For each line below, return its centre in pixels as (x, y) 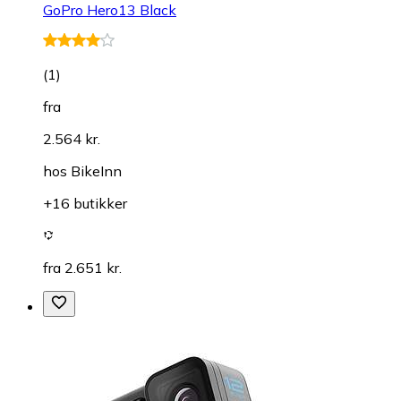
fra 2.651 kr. (82, 268)
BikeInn (96, 171)
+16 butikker (85, 204)
